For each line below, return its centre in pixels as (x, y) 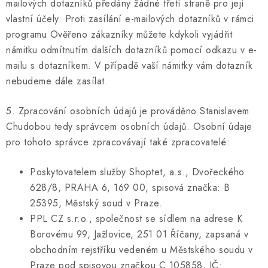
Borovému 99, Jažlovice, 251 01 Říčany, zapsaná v (139, 234)
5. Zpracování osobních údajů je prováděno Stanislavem (128, 111)
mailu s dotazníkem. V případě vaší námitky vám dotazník (130, 65)
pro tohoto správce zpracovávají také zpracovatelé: (118, 142)
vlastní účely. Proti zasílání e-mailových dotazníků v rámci (130, 19)
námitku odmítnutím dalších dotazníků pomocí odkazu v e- (132, 50)
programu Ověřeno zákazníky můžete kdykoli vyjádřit (119, 34)
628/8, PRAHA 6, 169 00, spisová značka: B (130, 187)
